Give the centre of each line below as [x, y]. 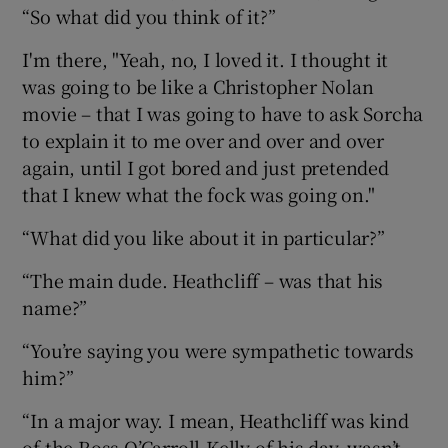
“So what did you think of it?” [149, 16]
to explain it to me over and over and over [203, 140]
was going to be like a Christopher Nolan [198, 86]
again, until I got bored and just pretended [205, 167]
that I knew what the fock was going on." [198, 194]
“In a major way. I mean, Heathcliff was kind [215, 420]
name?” [55, 307]
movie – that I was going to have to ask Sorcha [223, 113]
